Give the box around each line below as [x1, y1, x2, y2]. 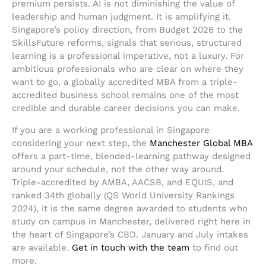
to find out [189, 242, 238, 254]
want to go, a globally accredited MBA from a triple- [12, 77, 237, 88]
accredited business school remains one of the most [12, 90, 239, 101]
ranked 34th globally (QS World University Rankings [12, 190, 235, 201]
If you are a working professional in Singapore [12, 125, 210, 136]
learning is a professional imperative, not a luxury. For [12, 50, 244, 62]
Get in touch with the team [72, 242, 189, 254]
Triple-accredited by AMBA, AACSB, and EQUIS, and [12, 177, 233, 188]
